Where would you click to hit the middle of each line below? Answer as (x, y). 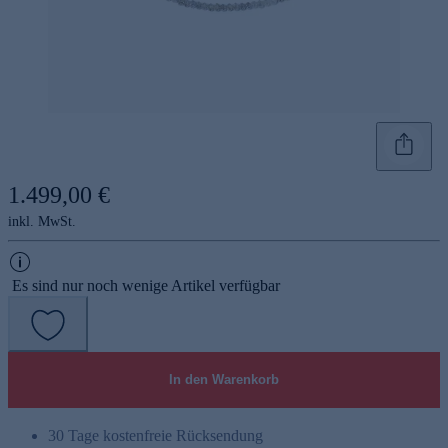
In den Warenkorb (224, 379)
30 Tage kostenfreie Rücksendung (155, 435)
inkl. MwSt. (42, 221)
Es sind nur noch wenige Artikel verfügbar (146, 285)
